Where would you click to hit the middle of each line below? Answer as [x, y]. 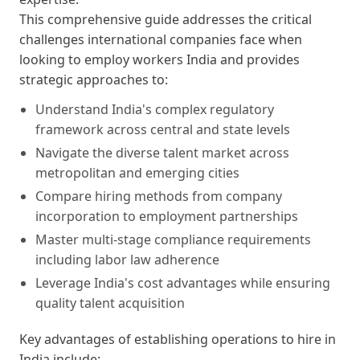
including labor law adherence [127, 259]
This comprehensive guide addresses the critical [166, 19]
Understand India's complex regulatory [155, 109]
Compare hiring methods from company [159, 196]
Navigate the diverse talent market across [162, 152]
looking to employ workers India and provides [160, 59]
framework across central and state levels [163, 129]
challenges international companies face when [161, 39]
